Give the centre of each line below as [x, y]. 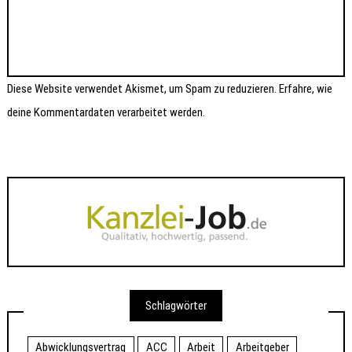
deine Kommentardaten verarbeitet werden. [106, 112]
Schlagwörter [176, 305]
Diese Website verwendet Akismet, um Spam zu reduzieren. [143, 88]
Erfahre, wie [306, 88]
